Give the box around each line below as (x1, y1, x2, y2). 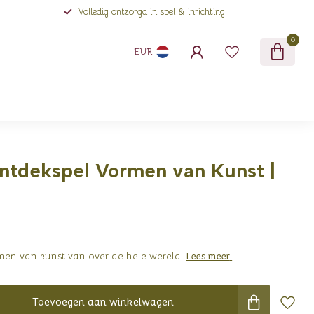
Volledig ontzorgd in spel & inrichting (78, 6, 225, 18)
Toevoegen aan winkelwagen (32, 295, 175, 308)
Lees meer (186, 250, 230, 262)
